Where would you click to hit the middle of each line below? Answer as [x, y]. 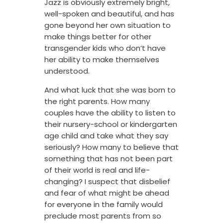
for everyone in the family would [104, 205]
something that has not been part [109, 159]
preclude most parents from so [103, 216]
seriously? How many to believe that [111, 147]
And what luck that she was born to [110, 90]
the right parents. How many [97, 102]
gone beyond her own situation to [108, 25]
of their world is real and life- [97, 170]
